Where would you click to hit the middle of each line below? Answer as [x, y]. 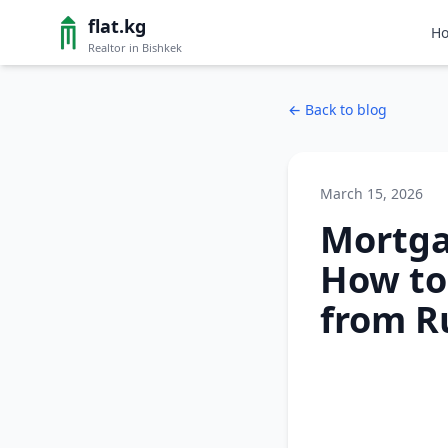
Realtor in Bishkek [135, 47]
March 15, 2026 [371, 193]
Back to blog [346, 109]
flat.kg [117, 26]
